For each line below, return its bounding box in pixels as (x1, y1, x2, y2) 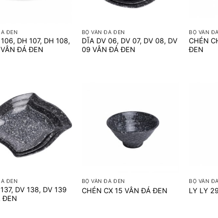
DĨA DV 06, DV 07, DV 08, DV (81, 36, 178, 45)
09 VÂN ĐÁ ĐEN (81, 45, 135, 54)
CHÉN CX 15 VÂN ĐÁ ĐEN (81, 186, 167, 195)
